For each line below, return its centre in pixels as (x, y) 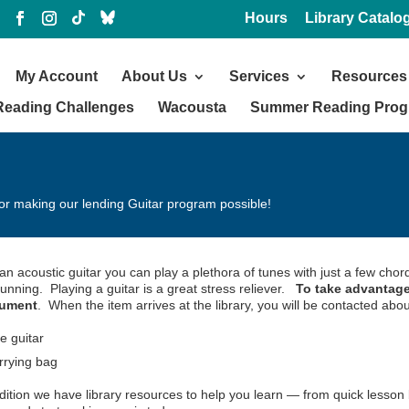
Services (259, 76)
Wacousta (192, 107)
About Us (154, 76)
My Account (57, 76)
